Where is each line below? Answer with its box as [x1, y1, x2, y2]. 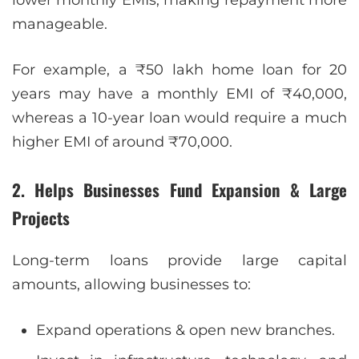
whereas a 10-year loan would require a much [12, 109, 347, 127]
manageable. [12, 15, 107, 34]
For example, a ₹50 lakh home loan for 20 [12, 61, 347, 79]
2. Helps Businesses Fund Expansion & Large [12, 177, 347, 203]
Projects [12, 205, 70, 231]
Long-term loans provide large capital [12, 252, 347, 270]
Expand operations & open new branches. [36, 321, 335, 340]
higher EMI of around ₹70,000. [12, 133, 232, 151]
